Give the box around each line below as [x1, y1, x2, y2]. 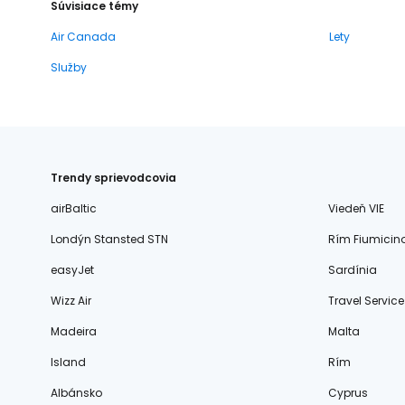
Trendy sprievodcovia [51, 170, 176, 185]
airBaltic [51, 201, 97, 216]
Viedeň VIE [327, 201, 384, 216]
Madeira [51, 324, 97, 339]
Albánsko [51, 385, 102, 400]
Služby [51, 60, 87, 75]
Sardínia [327, 262, 377, 278]
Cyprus [327, 385, 368, 400]
